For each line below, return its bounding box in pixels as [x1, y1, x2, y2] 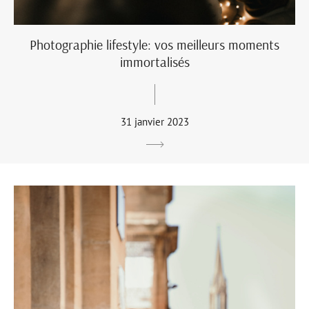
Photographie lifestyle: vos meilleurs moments [30, 36, 279, 53]
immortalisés [119, 53, 190, 70]
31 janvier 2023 [120, 115, 189, 128]
